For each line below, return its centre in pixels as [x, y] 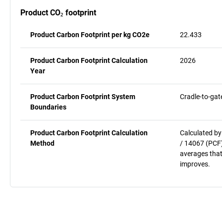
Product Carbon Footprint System [83, 96]
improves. [195, 164]
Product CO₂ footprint [58, 12]
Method [42, 143]
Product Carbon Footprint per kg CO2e [90, 34]
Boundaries [48, 107]
